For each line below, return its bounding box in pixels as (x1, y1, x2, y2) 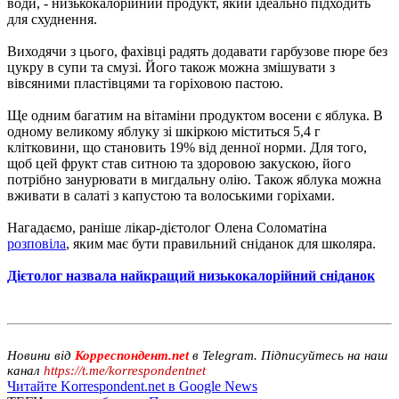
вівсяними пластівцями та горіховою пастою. (7, 75, 283, 91)
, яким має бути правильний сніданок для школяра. (66, 235, 376, 251)
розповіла (7, 235, 66, 251)
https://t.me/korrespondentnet (44, 362, 206, 378)
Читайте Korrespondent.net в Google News (7, 378, 257, 394)
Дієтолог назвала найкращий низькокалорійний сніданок (7, 267, 375, 283)
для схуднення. (7, 11, 97, 27)
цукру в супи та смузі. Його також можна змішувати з (7, 59, 335, 75)
